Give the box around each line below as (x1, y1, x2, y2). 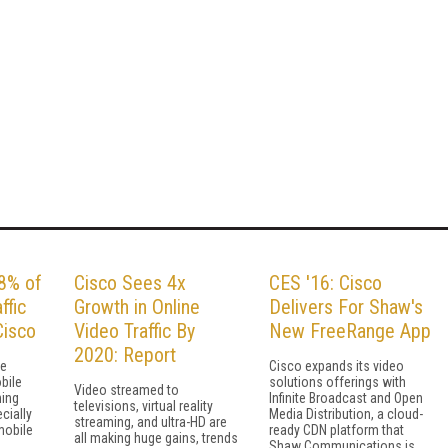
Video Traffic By (74, 318, 195, 343)
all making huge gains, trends (74, 429, 238, 446)
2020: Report (74, 342, 176, 367)
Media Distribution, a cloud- (269, 405, 423, 422)
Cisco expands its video (269, 357, 404, 374)
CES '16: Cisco (269, 270, 382, 295)
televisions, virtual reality (74, 397, 213, 414)
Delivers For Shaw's (269, 294, 423, 319)
